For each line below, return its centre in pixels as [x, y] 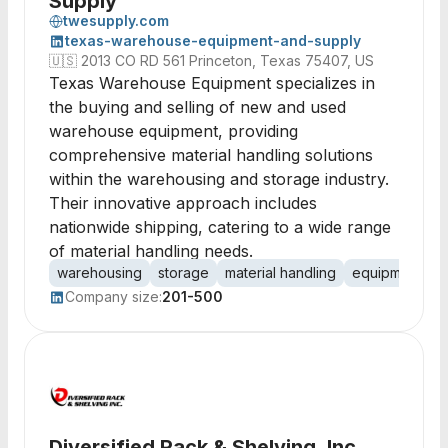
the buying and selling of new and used [197, 107]
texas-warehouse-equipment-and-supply [213, 40]
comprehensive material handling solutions [211, 155]
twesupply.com [116, 20]
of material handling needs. [151, 251]
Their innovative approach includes [183, 203]
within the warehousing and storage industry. [219, 179]
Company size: [113, 296]
